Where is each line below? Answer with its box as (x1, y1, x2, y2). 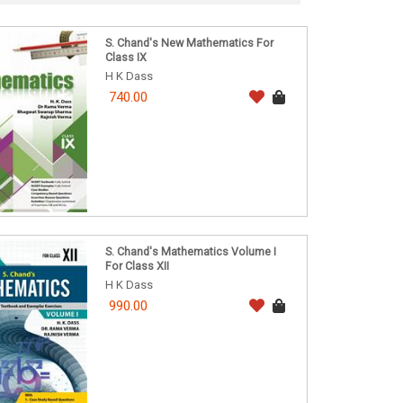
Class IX (104, 50, 147, 65)
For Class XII (104, 259, 169, 273)
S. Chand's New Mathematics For (104, 36, 273, 50)
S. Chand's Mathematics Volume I (104, 245, 276, 259)
